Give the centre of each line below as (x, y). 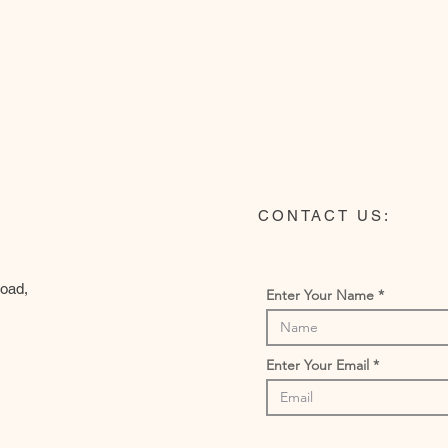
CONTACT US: (324, 215)
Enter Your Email (317, 365)
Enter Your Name (320, 295)
